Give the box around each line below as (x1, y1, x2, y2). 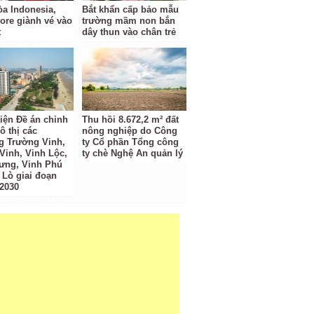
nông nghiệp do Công (82, 125, 178, 136)
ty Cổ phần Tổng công (82, 137, 179, 147)
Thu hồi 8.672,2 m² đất (82, 114, 179, 125)
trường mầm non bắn (82, 15, 176, 26)
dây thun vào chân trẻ (82, 27, 177, 37)
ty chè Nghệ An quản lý (82, 148, 184, 158)
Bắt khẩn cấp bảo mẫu (82, 4, 179, 15)
